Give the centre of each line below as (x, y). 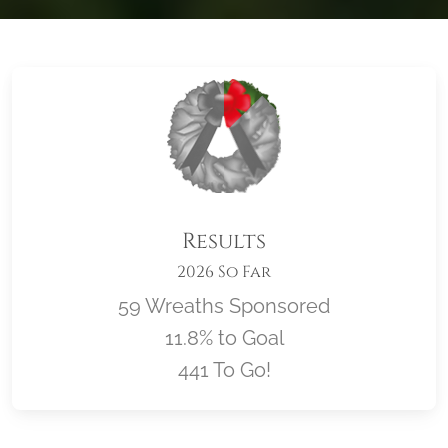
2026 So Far (224, 272)
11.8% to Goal (224, 338)
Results (224, 242)
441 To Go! (224, 370)
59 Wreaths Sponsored (224, 306)
